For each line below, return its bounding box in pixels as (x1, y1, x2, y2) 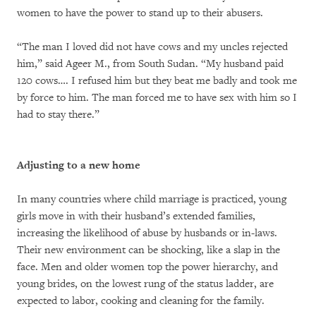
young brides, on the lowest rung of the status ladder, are (17, 277, 274, 291)
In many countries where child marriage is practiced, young (17, 193, 286, 206)
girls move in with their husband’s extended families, (17, 209, 255, 223)
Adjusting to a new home (17, 159, 140, 172)
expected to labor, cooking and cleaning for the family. (17, 294, 265, 308)
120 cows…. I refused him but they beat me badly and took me (17, 74, 297, 87)
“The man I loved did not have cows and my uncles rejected (17, 40, 288, 54)
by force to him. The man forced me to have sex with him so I (17, 91, 297, 104)
